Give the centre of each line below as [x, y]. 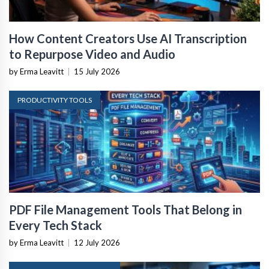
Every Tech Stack [56, 225]
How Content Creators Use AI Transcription [128, 38]
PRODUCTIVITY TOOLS [55, 100]
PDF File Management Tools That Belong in [125, 209]
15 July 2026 [97, 71]
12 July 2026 [97, 242]
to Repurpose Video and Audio [92, 54]
